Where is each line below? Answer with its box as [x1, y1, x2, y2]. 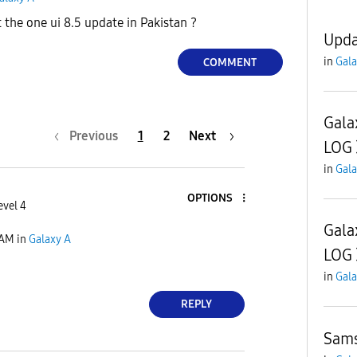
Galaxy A [29, 233, 71, 247]
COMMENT [203, 55, 257, 69]
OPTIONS [186, 191, 233, 206]
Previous [69, 127, 118, 143]
